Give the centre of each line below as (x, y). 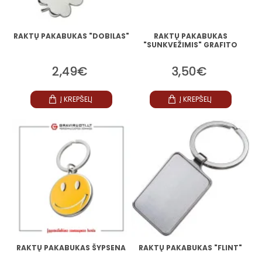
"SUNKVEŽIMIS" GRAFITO (191, 44)
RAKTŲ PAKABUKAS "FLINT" (191, 247)
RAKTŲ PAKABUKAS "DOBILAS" (71, 36)
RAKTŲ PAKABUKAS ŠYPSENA (71, 247)
